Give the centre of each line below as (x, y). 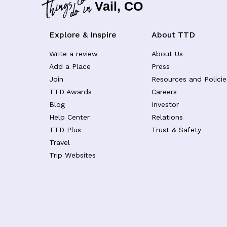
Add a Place (70, 66)
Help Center (69, 117)
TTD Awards (70, 91)
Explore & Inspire (83, 34)
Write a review (73, 53)
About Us (167, 53)
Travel (60, 142)
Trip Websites (72, 155)
